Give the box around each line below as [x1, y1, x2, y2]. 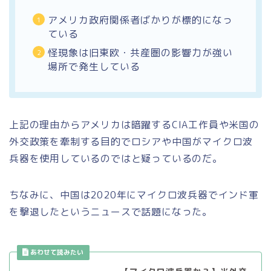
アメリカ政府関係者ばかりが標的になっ [48, 13, 233, 27]
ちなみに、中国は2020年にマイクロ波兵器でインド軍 [9, 188, 259, 201]
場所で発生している [48, 59, 140, 73]
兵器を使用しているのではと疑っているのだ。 [9, 151, 223, 165]
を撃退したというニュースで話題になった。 [9, 204, 212, 218]
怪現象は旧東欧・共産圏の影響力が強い [48, 45, 233, 59]
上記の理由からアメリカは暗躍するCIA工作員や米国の [9, 117, 260, 131]
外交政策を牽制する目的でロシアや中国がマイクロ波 [9, 134, 253, 148]
